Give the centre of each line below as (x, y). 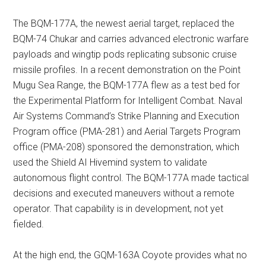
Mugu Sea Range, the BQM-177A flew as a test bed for (127, 85)
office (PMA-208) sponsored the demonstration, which (126, 147)
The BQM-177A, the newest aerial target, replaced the (124, 23)
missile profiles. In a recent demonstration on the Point (127, 70)
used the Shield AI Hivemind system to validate (110, 162)
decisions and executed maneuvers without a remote (124, 193)
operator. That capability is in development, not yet (118, 209)
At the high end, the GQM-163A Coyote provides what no (130, 255)
